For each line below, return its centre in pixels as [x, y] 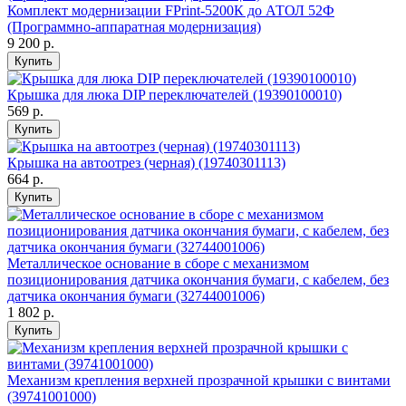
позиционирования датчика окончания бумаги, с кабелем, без [198, 280]
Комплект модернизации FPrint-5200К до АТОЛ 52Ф [171, 11]
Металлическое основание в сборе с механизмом [158, 264]
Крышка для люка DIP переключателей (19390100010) [174, 95]
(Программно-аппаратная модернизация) [134, 27]
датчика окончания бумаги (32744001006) [136, 296]
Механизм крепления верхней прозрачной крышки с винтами [199, 381]
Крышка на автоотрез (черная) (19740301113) [146, 163]
